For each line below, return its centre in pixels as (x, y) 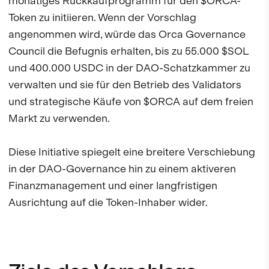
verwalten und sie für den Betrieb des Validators (125, 85)
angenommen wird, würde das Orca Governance (127, 34)
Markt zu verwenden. (59, 118)
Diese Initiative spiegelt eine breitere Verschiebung (132, 152)
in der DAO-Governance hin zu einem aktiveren (122, 169)
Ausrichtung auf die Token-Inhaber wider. (108, 202)
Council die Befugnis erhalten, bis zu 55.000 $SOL (128, 51)
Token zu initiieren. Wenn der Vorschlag (102, 17)
